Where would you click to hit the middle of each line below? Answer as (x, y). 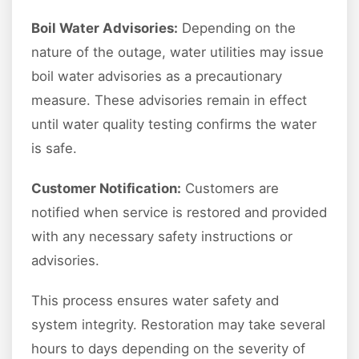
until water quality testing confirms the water (174, 125)
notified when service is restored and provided (179, 213)
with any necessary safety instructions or (162, 237)
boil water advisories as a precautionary (157, 77)
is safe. (54, 149)
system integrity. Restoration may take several (178, 325)
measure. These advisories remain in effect (169, 101)
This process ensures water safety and (155, 301)
